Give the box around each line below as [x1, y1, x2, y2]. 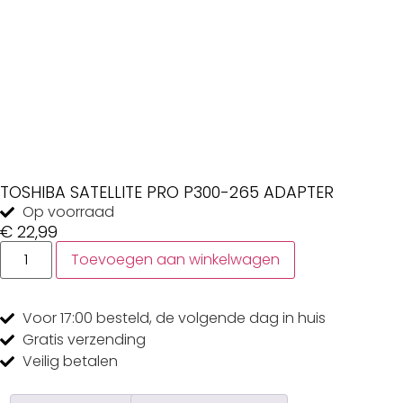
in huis [279, 308, 326, 328]
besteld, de [96, 308, 178, 328]
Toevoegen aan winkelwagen [71, 249, 281, 270]
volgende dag [178, 308, 279, 328]
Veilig [22, 351, 59, 372]
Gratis [22, 329, 67, 350]
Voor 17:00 [22, 308, 96, 328]
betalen [59, 351, 118, 372]
